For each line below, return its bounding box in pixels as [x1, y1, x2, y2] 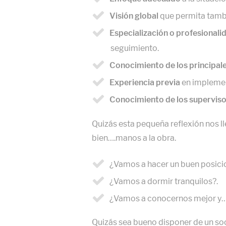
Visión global [109, 11, 158, 21]
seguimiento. [110, 43, 159, 53]
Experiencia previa [109, 77, 182, 87]
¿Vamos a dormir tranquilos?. [109, 176, 218, 186]
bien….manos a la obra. [92, 133, 176, 143]
